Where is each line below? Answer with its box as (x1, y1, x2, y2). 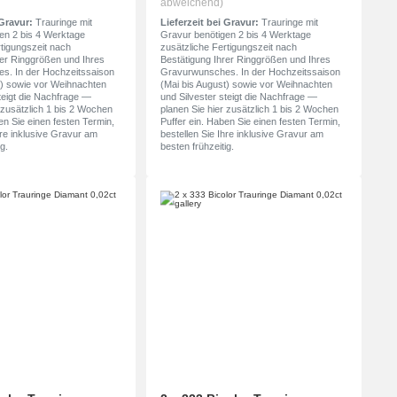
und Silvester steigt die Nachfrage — (160, 91, 317, 103)
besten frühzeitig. (160, 141, 234, 152)
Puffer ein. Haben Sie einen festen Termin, (160, 116, 340, 128)
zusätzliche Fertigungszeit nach (160, 42, 297, 53)
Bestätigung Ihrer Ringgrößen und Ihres (160, 54, 331, 66)
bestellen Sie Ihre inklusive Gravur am (160, 128, 323, 140)
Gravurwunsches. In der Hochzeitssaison (160, 66, 340, 78)
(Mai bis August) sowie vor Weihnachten (160, 79, 332, 90)
